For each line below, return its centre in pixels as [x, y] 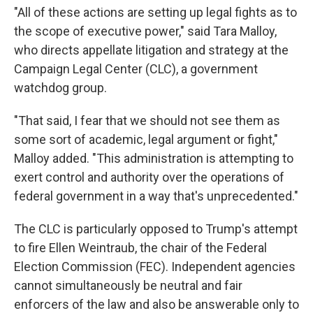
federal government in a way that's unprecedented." [156, 196]
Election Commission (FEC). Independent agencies [155, 267]
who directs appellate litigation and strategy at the [151, 50]
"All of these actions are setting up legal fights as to [155, 12]
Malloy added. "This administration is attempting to [154, 158]
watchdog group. [60, 88]
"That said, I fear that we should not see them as [147, 121]
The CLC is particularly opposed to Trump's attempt [156, 229]
